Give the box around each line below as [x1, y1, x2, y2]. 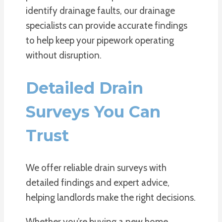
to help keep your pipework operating [26, 35, 174, 46]
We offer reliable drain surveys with [26, 162, 166, 174]
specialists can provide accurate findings [26, 20, 187, 31]
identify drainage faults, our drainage [26, 5, 175, 16]
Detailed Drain [26, 78, 143, 98]
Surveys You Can [26, 102, 161, 121]
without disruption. [26, 50, 102, 61]
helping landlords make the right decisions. [26, 192, 196, 204]
